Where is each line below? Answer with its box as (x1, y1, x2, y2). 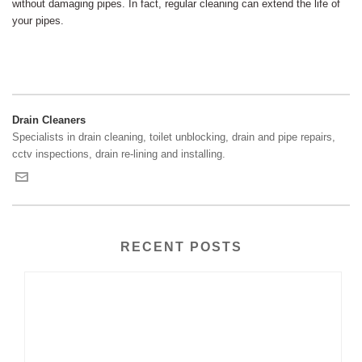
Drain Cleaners (12, 114, 86, 126)
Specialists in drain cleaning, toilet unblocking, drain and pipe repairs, (12, 131, 335, 143)
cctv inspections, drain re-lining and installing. (12, 148, 225, 160)
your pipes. (12, 15, 64, 27)
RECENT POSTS (120, 240, 242, 254)
